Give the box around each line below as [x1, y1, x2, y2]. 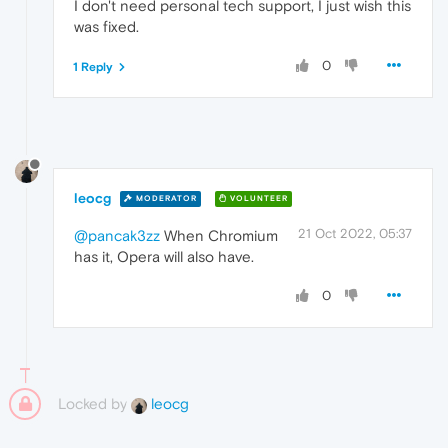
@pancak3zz [74, 226, 160, 244]
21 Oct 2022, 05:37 [298, 225, 412, 241]
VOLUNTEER [227, 194, 288, 204]
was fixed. [74, 18, 139, 36]
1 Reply [73, 60, 113, 75]
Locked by [58, 394, 131, 412]
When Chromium [160, 226, 278, 244]
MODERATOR [133, 194, 197, 204]
